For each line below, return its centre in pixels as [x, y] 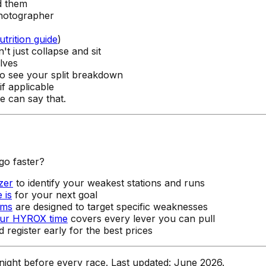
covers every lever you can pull [141, 219]
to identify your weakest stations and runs [109, 183]
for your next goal [55, 195]
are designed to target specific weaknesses [110, 207]
